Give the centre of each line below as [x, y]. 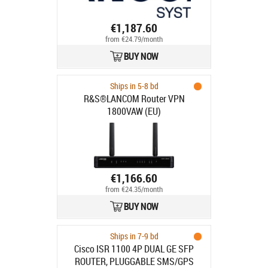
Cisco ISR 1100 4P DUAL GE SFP [134, 249]
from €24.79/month [134, 39]
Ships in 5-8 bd [134, 86]
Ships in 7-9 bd [134, 236]
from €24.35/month [134, 190]
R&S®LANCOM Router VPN [134, 99]
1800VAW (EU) [134, 111]
